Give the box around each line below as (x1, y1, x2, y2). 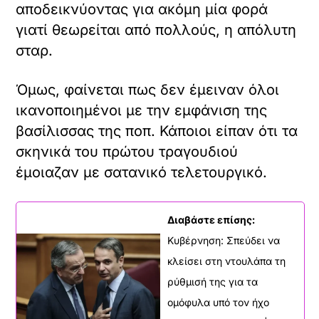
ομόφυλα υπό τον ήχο (167, 296, 269, 308)
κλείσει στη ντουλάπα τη (167, 254, 286, 267)
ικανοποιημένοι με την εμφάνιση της (16, 101, 268, 119)
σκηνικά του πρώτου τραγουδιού (16, 142, 239, 160)
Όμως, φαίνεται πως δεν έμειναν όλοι (16, 80, 280, 98)
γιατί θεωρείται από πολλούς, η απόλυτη (16, 21, 297, 38)
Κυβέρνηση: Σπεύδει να (167, 234, 280, 246)
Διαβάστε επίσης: (167, 213, 255, 226)
